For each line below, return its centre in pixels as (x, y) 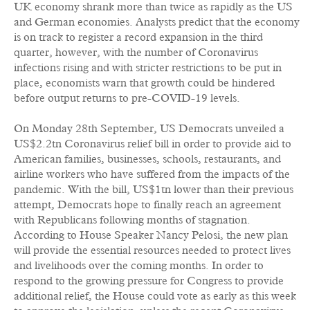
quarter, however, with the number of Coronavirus (136, 53)
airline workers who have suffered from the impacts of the (152, 174)
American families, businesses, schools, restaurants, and (147, 159)
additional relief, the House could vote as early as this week (155, 296)
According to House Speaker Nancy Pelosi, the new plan (151, 235)
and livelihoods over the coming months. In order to (139, 266)
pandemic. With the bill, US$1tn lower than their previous (154, 190)
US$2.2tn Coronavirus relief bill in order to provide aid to (153, 144)
